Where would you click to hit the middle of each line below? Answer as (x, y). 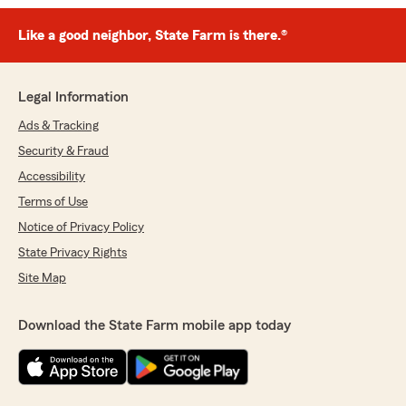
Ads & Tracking (58, 126)
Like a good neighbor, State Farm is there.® (153, 36)
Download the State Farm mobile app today (155, 326)
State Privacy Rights (72, 253)
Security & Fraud (63, 152)
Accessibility (52, 177)
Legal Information (73, 97)
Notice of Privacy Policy (81, 228)
